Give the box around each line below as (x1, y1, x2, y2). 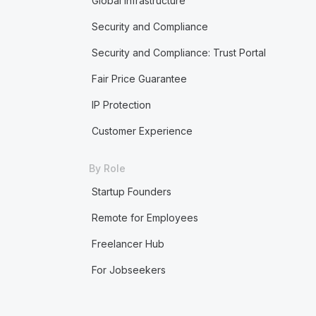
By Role (88, 162, 126, 174)
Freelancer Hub (91, 238, 164, 250)
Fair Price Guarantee (91, 73, 187, 85)
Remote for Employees (91, 212, 198, 224)
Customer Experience (91, 125, 193, 137)
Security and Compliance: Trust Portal (91, 47, 266, 59)
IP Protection (91, 99, 151, 111)
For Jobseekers (91, 264, 166, 276)
